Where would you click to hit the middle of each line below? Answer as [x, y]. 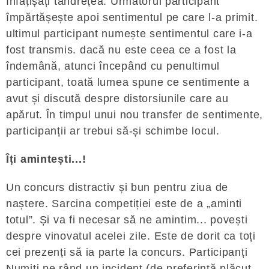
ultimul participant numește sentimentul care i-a [129, 34]
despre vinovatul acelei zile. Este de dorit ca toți [131, 236]
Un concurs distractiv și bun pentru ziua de [117, 187]
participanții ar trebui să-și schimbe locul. [113, 131]
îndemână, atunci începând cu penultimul [113, 66]
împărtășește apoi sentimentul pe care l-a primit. [132, 17]
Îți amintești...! [46, 159]
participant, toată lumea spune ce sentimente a [128, 82]
